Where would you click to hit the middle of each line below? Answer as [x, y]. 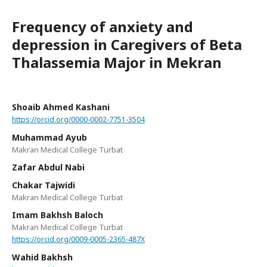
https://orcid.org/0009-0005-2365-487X [78, 239]
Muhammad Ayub [49, 137]
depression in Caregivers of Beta [127, 45]
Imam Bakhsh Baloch [58, 215]
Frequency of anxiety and [103, 27]
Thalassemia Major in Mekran [117, 63]
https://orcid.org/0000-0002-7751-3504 [78, 119]
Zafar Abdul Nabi [48, 167]
